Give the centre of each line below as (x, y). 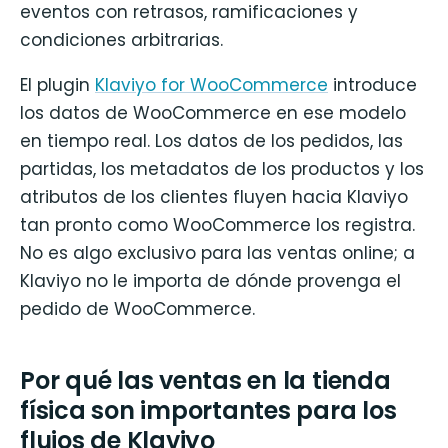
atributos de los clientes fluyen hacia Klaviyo (214, 196)
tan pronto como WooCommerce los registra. (217, 224)
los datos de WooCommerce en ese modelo (213, 112)
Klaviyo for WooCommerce (211, 84)
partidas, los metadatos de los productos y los (222, 168)
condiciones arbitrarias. (121, 39)
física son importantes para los (208, 410)
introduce (372, 84)
